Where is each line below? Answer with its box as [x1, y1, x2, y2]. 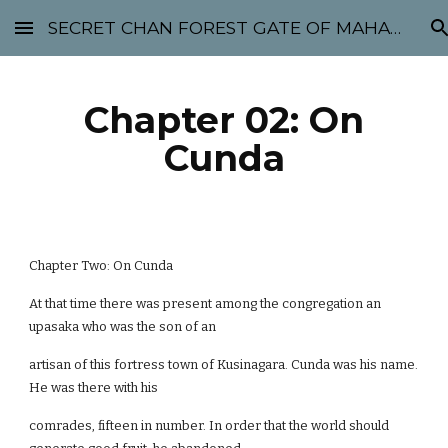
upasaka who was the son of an [29, 319, 217, 334]
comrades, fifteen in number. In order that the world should [29, 418, 390, 433]
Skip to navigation [307, 28, 432, 46]
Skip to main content [16, 28, 158, 46]
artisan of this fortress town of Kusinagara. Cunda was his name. [29, 357, 419, 372]
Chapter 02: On [84, 98, 364, 142]
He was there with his [29, 380, 159, 395]
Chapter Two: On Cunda [29, 258, 174, 273]
